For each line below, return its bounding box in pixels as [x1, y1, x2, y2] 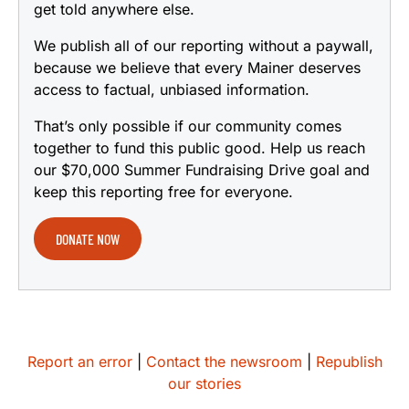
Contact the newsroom [145, 351, 302, 371]
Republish [315, 351, 383, 371]
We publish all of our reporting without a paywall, [34, 36, 373, 55]
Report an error [26, 351, 132, 371]
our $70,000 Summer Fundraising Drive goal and [34, 160, 370, 179]
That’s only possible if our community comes [34, 116, 341, 135]
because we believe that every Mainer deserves [34, 58, 361, 77]
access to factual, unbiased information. [34, 79, 309, 99]
